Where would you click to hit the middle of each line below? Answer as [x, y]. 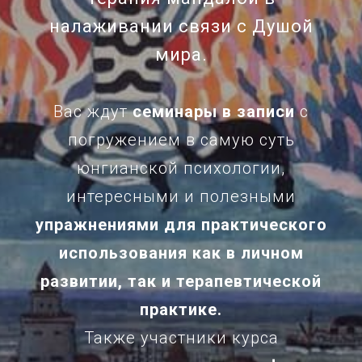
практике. [181, 309]
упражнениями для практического [181, 225]
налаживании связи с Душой [181, 26]
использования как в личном [181, 253]
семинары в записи [214, 112]
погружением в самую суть [181, 140]
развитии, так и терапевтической [181, 281]
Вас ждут [93, 112]
